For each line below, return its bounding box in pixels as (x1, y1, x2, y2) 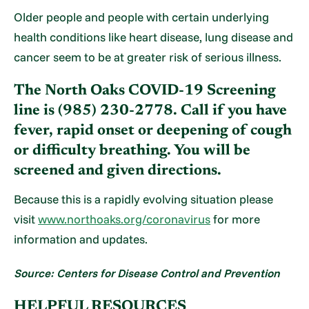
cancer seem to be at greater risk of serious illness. (14, 49, 282, 64)
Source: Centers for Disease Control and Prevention (14, 266, 281, 280)
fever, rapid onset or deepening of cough (14, 123, 292, 139)
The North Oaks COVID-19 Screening (14, 83, 277, 99)
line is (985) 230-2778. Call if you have (14, 103, 288, 119)
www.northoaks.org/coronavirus (38, 212, 211, 227)
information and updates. (14, 232, 148, 247)
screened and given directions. (14, 163, 222, 179)
